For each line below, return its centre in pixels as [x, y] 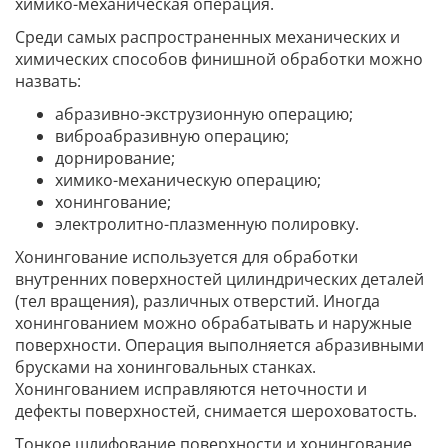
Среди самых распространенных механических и [207, 36]
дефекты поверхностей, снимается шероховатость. [216, 410]
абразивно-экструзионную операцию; [204, 113]
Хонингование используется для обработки [186, 256]
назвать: [48, 80]
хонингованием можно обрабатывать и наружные [213, 322]
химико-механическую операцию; [188, 179]
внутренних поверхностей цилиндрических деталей [219, 278]
